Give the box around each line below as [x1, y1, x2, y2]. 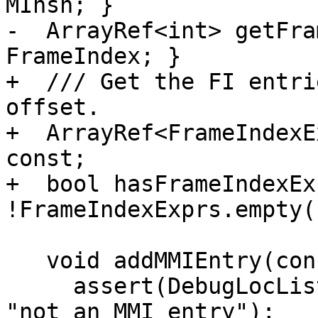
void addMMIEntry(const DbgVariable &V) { [6, 248, 46, 274]
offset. [6, 94, 100, 121]
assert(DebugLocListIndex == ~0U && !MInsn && [6, 273, 73, 300]
